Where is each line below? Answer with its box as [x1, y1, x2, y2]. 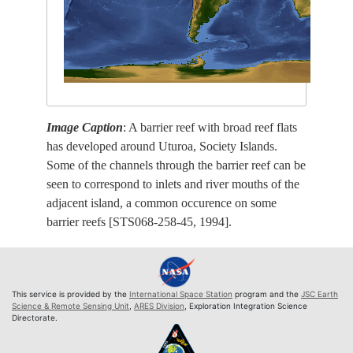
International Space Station [129, 289, 232, 299]
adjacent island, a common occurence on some [46, 196, 277, 210]
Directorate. [12, 313, 58, 323]
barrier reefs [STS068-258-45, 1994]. [46, 215, 232, 229]
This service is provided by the [12, 289, 129, 299]
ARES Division [134, 301, 184, 311]
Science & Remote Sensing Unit [12, 301, 129, 311]
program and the [232, 289, 301, 299]
